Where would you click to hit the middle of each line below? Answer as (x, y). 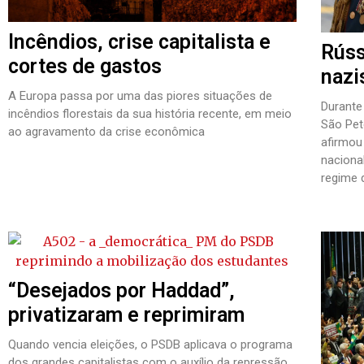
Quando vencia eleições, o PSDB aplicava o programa (150, 345)
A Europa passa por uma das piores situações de (140, 95)
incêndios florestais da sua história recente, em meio (150, 113)
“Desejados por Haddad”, (121, 291)
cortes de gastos (87, 66)
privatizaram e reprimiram (126, 315)
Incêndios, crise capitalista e (139, 41)
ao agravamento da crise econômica (106, 131)
